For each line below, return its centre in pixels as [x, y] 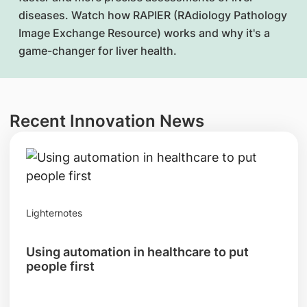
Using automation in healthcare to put [137, 252]
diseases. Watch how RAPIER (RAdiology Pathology [153, 15]
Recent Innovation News [107, 121]
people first [60, 266]
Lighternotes [54, 213]
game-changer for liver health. [98, 51]
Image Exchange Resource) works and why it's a [144, 33]
